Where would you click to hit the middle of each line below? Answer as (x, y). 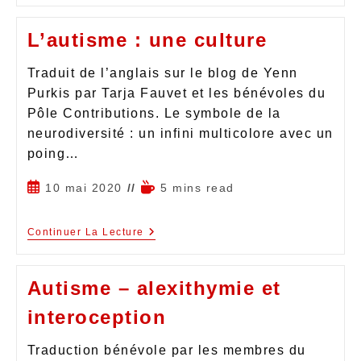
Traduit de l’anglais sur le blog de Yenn (162, 73)
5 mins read (197, 187)
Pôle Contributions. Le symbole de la (154, 113)
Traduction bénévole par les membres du (166, 350)
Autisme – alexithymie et (154, 288)
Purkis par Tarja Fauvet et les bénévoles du (176, 93)
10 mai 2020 (84, 187)
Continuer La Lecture (85, 232)
